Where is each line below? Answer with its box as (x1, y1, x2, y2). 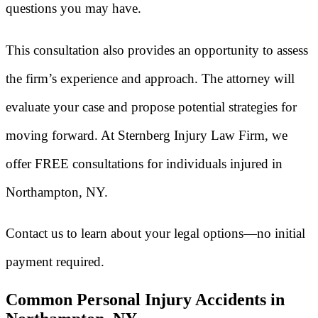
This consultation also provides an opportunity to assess (6, 42, 308, 57)
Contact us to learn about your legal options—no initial (6, 226, 305, 241)
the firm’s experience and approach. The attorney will (6, 70, 295, 86)
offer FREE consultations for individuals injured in (6, 155, 283, 171)
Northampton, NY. (6, 184, 108, 199)
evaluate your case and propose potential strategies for (6, 99, 297, 114)
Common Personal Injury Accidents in (6, 290, 285, 309)
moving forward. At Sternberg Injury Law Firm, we (6, 127, 287, 143)
